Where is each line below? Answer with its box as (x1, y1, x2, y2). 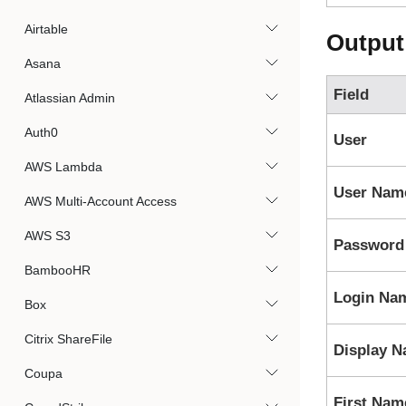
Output (325, 29, 404, 56)
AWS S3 (24, 228, 71, 243)
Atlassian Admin (24, 91, 115, 105)
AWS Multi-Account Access (24, 194, 177, 208)
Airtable (24, 22, 68, 36)
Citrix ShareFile (24, 332, 112, 346)
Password (333, 237, 404, 254)
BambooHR (24, 263, 91, 277)
